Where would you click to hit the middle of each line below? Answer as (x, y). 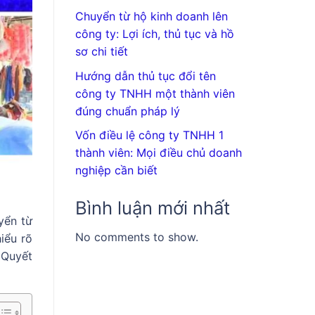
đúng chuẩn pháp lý (128, 111)
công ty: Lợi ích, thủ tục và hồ (155, 34)
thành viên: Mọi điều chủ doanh (159, 153)
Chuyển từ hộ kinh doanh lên (152, 17)
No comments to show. (137, 237)
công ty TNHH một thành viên (155, 93)
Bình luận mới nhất (153, 208)
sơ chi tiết (102, 52)
